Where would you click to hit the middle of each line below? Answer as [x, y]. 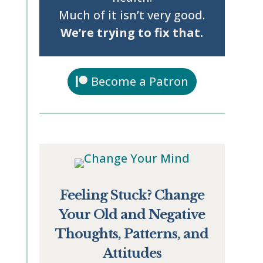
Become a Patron [139, 81]
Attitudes [132, 253]
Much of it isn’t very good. [132, 15]
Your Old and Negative [132, 215]
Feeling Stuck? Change [132, 195]
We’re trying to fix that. [132, 33]
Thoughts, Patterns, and [132, 234]
